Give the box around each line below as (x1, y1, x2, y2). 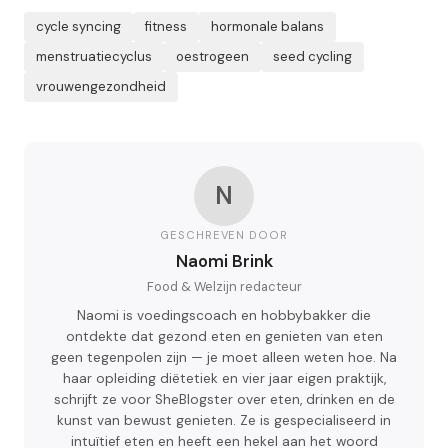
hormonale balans (211, 18, 324, 36)
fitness (145, 18, 187, 36)
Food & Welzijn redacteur (146, 278, 302, 296)
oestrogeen (176, 48, 249, 66)
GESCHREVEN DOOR (160, 228, 288, 243)
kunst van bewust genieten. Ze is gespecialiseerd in (57, 412, 391, 430)
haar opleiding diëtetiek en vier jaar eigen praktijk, (62, 370, 386, 388)
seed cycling (273, 48, 352, 66)
